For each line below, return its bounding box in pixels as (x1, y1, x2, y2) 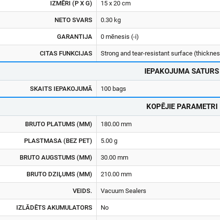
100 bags (101, 85, 126, 92)
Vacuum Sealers (101, 187, 146, 194)
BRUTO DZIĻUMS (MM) (27, 170, 92, 178)
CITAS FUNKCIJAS (40, 50, 92, 57)
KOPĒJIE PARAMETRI (146, 102, 218, 111)
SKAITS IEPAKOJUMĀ (30, 85, 92, 92)
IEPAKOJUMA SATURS (144, 67, 219, 76)
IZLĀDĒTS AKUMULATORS (16, 204, 92, 211)
